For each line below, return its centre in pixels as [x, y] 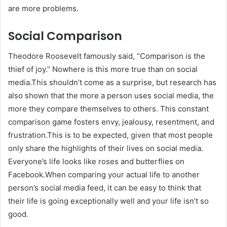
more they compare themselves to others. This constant [108, 109]
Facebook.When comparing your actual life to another [104, 175]
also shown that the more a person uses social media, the [111, 96]
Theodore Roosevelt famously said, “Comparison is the [107, 56]
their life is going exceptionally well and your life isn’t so [108, 201]
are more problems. [43, 8]
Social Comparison [65, 36]
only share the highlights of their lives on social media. [106, 148]
